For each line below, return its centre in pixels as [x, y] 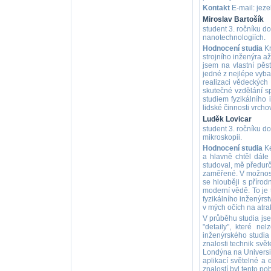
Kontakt [216, 8]
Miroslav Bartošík [233, 19]
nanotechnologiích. [234, 38]
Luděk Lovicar [227, 119]
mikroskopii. [222, 137]
